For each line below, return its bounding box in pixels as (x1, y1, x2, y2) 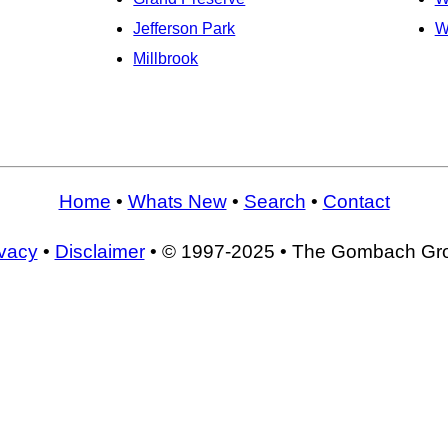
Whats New (127, 191, 227, 213)
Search (243, 191, 306, 213)
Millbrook (133, 50, 199, 68)
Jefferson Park (133, 20, 236, 38)
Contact (322, 191, 390, 213)
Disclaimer (54, 241, 145, 262)
